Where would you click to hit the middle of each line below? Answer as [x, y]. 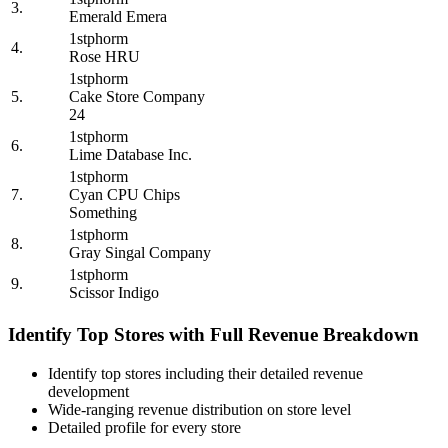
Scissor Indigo [114, 293]
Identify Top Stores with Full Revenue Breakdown [213, 334]
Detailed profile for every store [144, 427]
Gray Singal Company [140, 253]
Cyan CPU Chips [124, 195]
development [88, 391]
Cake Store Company [137, 97]
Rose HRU [104, 57]
